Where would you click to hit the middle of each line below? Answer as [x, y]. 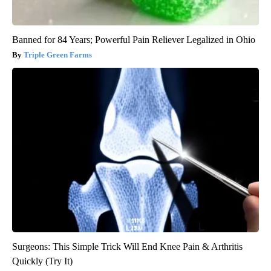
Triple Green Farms [58, 54]
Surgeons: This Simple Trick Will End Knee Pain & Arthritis [127, 246]
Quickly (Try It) [42, 261]
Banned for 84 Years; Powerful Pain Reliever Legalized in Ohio [134, 39]
